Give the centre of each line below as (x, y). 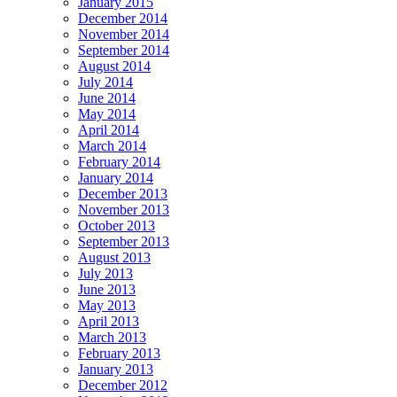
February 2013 (119, 353)
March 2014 (112, 145)
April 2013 (109, 321)
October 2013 (117, 225)
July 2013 (105, 273)
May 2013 (107, 305)
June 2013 (107, 289)
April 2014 (109, 129)
